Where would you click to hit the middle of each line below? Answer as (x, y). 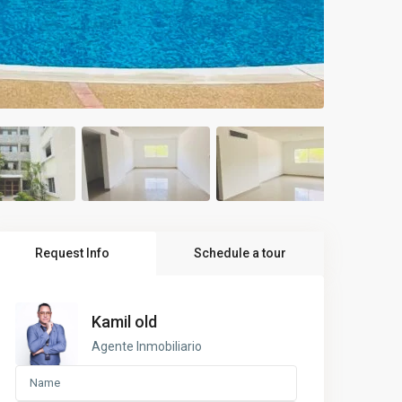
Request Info (72, 253)
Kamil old (124, 321)
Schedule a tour (240, 253)
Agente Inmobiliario (147, 346)
